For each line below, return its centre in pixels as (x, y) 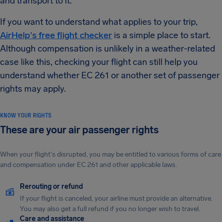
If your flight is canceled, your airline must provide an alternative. (116, 198)
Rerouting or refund (51, 187)
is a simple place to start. (161, 35)
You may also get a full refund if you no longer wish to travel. (110, 209)
